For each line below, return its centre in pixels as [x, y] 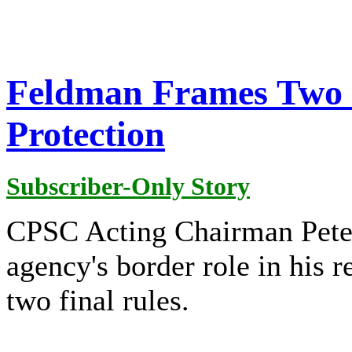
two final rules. [98, 300]
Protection [86, 134]
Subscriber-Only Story [128, 186]
